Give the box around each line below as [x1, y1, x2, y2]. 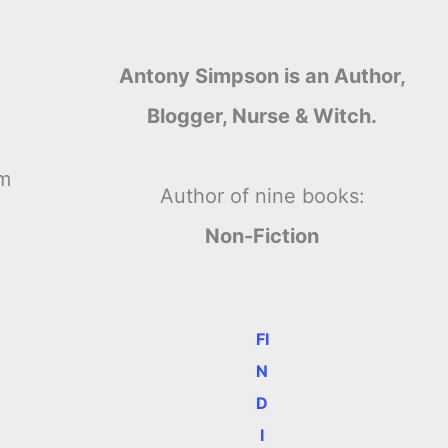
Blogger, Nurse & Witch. [147, 104, 378, 128]
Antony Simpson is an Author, [118, 64, 406, 88]
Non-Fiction [205, 224, 320, 248]
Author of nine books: [159, 184, 365, 208]
